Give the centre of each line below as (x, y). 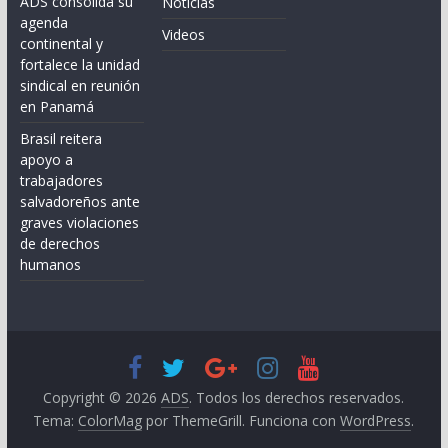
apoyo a (46, 159)
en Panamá (56, 106)
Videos (184, 34)
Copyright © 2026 (102, 397)
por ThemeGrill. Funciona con (241, 420)
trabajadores (61, 180)
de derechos (59, 243)
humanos (50, 264)
